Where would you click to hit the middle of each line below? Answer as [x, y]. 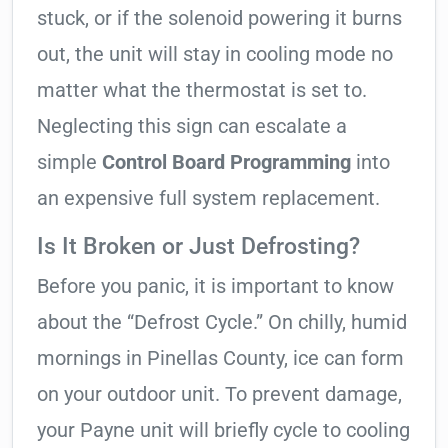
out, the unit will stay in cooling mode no [215, 54]
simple [69, 162]
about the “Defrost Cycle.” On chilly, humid [222, 322]
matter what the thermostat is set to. [202, 90]
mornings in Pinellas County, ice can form [220, 358]
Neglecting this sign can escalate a [192, 126]
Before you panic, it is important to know [215, 286]
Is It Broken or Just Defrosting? [198, 246]
